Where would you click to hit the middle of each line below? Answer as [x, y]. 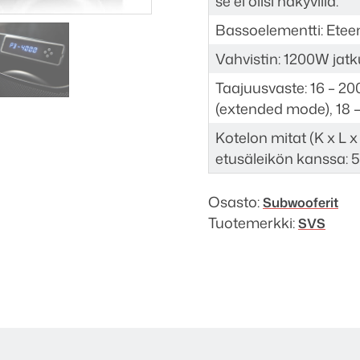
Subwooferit [301, 202]
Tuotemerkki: [253, 222]
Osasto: [235, 201]
